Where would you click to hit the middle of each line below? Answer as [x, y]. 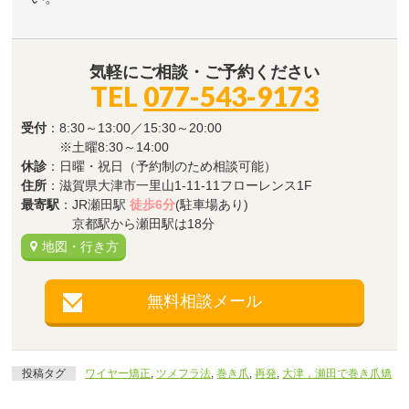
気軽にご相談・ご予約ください [204, 73]
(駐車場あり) [212, 205]
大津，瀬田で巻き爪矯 [337, 374]
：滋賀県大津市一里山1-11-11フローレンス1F [180, 186]
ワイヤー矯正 [118, 374]
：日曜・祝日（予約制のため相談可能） [162, 167]
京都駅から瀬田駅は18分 [118, 224]
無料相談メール [204, 302]
